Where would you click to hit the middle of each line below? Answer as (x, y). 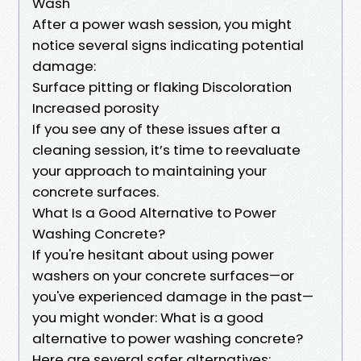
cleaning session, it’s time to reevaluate (166, 149)
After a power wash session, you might (162, 24)
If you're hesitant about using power (153, 254)
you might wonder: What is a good (148, 317)
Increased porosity (95, 108)
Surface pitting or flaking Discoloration (162, 87)
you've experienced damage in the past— (173, 296)
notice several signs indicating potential (168, 45)
